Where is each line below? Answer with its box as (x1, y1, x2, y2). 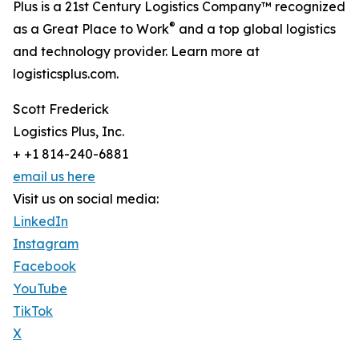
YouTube (13, 280, 67, 297)
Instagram (13, 236, 79, 252)
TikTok (13, 303, 53, 320)
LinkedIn (13, 213, 68, 230)
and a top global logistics (175, 21, 336, 38)
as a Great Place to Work (13, 21, 169, 38)
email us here (13, 168, 95, 185)
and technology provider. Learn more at (13, 43, 260, 60)
